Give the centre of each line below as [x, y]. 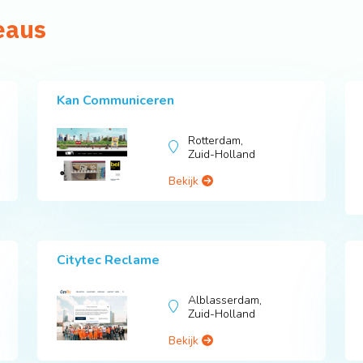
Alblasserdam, [225, 301]
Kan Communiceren [115, 101]
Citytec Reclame [108, 261]
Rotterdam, [216, 141]
